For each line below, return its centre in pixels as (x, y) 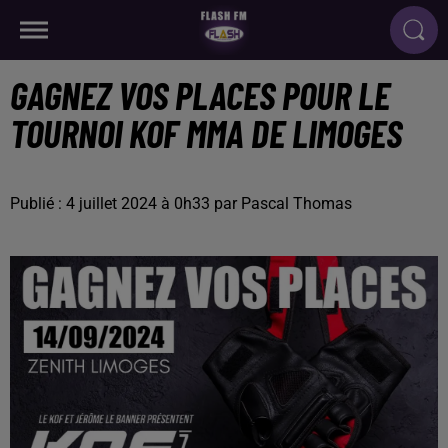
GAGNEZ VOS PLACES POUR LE (200, 95)
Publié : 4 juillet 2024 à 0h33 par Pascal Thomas (181, 203)
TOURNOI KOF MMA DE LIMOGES (206, 133)
